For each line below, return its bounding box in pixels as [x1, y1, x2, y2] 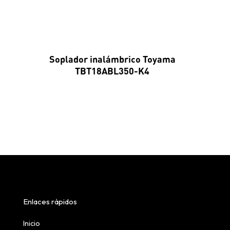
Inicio [23, 219, 40, 228]
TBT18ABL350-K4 [75, 65, 150, 77]
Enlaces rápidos [23, 197, 77, 207]
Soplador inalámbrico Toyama [49, 53, 176, 65]
